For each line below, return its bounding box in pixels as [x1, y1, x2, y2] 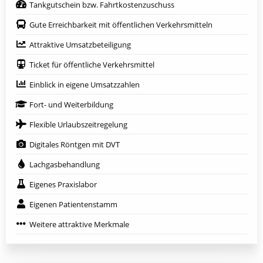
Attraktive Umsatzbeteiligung [29, 39, 131, 50]
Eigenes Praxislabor [29, 178, 97, 190]
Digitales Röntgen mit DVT [29, 139, 120, 150]
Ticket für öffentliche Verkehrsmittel [29, 59, 154, 70]
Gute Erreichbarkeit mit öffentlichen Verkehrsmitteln [29, 19, 213, 30]
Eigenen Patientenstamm [29, 198, 117, 210]
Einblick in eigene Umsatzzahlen [29, 79, 140, 90]
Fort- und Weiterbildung [29, 99, 113, 110]
